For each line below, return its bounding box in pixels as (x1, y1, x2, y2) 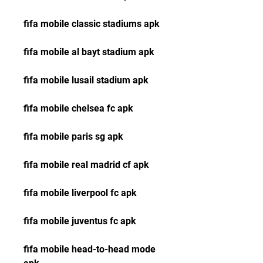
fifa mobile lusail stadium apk (23, 75, 149, 86)
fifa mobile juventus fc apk (23, 215, 139, 227)
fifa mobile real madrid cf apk (23, 159, 149, 170)
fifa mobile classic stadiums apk (23, 18, 160, 29)
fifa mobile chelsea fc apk (23, 103, 133, 114)
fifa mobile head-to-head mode (23, 244, 156, 255)
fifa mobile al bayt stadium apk (23, 46, 154, 58)
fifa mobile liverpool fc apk (23, 187, 139, 198)
